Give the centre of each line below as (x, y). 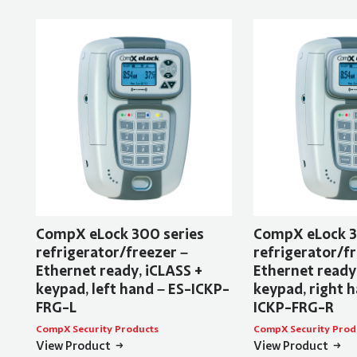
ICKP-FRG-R (293, 307)
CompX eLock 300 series (120, 234)
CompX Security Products (97, 329)
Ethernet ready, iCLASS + (119, 271)
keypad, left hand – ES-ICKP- (132, 289)
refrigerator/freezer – (112, 252)
